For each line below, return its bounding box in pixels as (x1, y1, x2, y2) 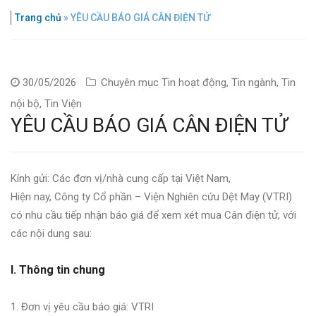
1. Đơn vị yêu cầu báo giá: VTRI (11, 300, 154, 313)
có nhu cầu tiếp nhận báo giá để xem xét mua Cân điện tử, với (11, 208, 296, 221)
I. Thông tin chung (11, 262, 105, 276)
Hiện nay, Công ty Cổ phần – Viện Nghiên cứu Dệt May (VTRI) (11, 190, 292, 203)
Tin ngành (231, 75, 276, 89)
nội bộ (11, 97, 39, 110)
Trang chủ (15, 11, 61, 23)
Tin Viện (44, 97, 82, 110)
